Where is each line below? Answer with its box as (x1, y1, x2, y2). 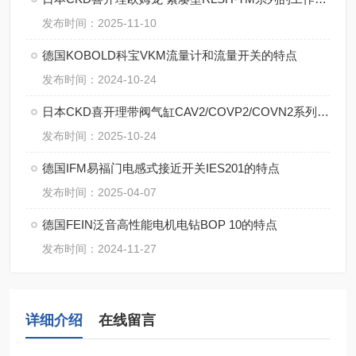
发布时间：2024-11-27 (42, 242, 157, 255)
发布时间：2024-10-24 (42, 73, 157, 86)
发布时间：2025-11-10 (42, 17, 157, 29)
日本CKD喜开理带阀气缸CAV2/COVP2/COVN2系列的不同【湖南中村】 (317, 105, 329, 118)
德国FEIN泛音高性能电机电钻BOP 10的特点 (42, 218, 277, 231)
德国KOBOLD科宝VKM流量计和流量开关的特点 (42, 48, 297, 62)
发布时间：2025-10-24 (42, 130, 157, 142)
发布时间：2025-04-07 (42, 186, 157, 199)
